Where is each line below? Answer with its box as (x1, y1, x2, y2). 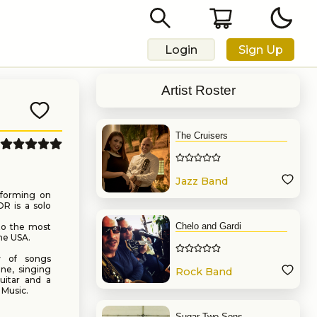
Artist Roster (161, 83, 236, 98)
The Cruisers (175, 130, 228, 141)
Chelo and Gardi (175, 221, 241, 231)
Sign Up (238, 42, 283, 57)
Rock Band (175, 265, 232, 279)
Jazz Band (175, 175, 228, 188)
